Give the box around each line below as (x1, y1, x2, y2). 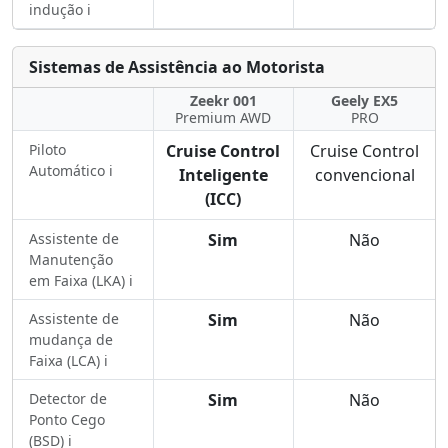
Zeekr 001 (189, 91, 257, 110)
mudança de (29, 330, 113, 349)
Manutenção (29, 250, 113, 269)
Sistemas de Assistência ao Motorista (29, 56, 325, 78)
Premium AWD (175, 108, 272, 127)
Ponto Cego (29, 410, 105, 429)
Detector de (29, 389, 107, 408)
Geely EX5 (331, 91, 399, 110)
